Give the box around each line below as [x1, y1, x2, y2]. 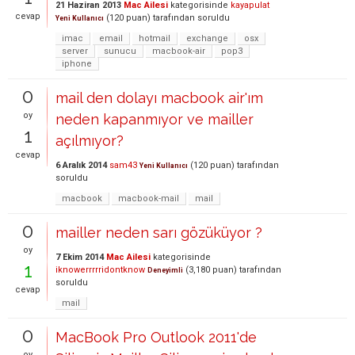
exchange [186, 32, 228, 44]
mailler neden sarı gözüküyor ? [55, 223, 262, 241]
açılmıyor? [55, 132, 124, 149]
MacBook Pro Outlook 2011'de [55, 328, 257, 345]
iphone [62, 58, 92, 69]
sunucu [104, 45, 136, 56]
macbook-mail [118, 193, 179, 204]
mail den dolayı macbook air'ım [55, 89, 263, 106]
